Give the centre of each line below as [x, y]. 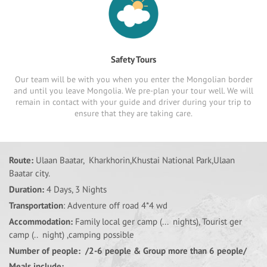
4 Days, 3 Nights [75, 189]
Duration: [27, 189]
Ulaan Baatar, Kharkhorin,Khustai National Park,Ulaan [134, 160]
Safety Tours [133, 59]
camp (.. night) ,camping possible [72, 235]
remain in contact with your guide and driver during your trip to [133, 102]
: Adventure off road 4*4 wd [115, 205]
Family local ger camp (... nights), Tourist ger [157, 221]
